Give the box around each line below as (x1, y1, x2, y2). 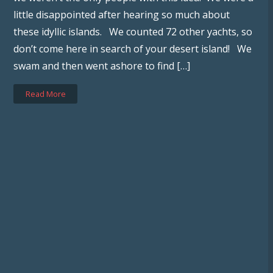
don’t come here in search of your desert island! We (13, 42, 252, 56)
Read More (25, 88, 66, 99)
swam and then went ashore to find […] (13, 59, 191, 73)
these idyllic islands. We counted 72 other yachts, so (13, 25, 253, 39)
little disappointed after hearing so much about (13, 8, 230, 22)
